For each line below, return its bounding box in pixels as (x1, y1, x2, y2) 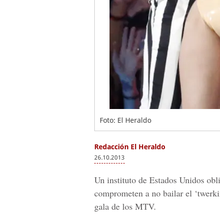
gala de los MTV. (94, 200, 156, 212)
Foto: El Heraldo (100, 115, 151, 125)
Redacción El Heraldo (94, 142, 165, 151)
